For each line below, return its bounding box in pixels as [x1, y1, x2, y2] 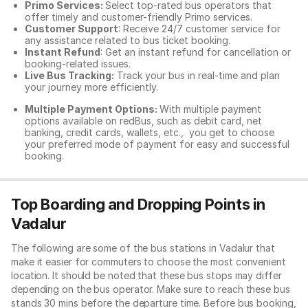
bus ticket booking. [143, 34, 230, 46]
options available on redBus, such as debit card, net [25, 114, 262, 126]
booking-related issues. [25, 58, 133, 69]
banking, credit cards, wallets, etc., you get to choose [25, 126, 274, 138]
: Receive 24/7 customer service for [118, 23, 280, 34]
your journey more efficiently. [25, 81, 158, 93]
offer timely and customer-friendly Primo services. [25, 11, 252, 23]
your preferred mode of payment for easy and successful [25, 137, 289, 150]
